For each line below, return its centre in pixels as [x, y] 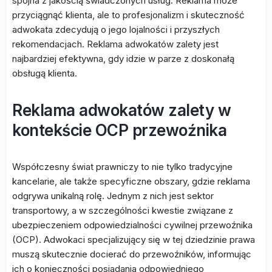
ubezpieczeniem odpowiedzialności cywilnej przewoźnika [132, 225]
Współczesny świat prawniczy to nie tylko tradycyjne [122, 167]
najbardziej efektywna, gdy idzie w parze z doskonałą [123, 59]
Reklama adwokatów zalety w [121, 110]
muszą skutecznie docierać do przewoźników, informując [132, 254]
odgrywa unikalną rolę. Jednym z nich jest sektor [113, 196]
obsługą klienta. [45, 73]
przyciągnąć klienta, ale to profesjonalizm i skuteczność [128, 15]
